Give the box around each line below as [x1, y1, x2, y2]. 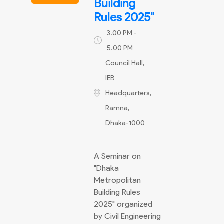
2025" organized [94, 199, 152, 209]
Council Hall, [105, 59, 145, 67]
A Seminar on [94, 151, 141, 161]
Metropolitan [94, 175, 141, 185]
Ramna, [105, 104, 130, 112]
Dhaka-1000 [105, 119, 145, 127]
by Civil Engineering [94, 211, 161, 221]
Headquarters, [105, 89, 152, 97]
